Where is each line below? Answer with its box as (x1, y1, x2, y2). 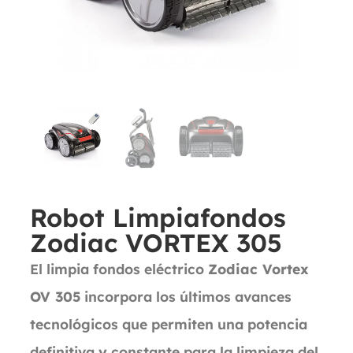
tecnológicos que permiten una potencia (30, 315, 307, 333)
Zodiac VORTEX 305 (30, 227, 282, 258)
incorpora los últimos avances (80, 288, 292, 305)
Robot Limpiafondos (30, 202, 286, 233)
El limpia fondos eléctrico (30, 260, 208, 277)
